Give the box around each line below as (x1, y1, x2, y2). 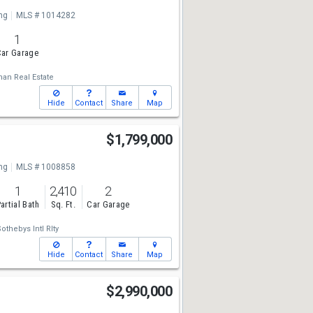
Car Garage (87, 199, 130, 210)
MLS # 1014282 (15, 10, 75, 20)
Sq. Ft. (50, 199, 75, 210)
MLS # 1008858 (15, 162, 75, 172)
